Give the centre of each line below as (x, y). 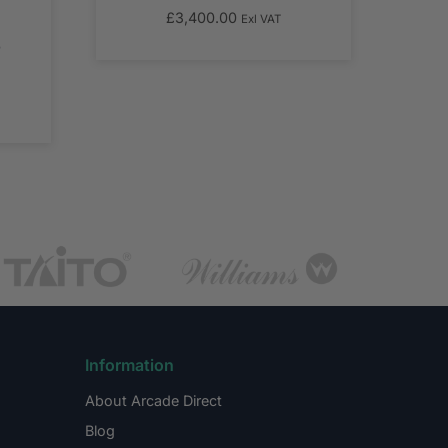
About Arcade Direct (153, 400)
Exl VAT (260, 19)
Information (129, 364)
